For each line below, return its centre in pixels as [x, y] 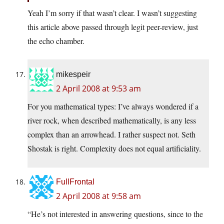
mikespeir [73, 74]
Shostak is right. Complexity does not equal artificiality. [114, 148]
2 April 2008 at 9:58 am [98, 196]
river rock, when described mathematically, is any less [112, 120]
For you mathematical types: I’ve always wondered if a [113, 106]
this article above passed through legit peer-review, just [113, 27]
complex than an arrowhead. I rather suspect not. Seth [111, 134]
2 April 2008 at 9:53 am [98, 89]
